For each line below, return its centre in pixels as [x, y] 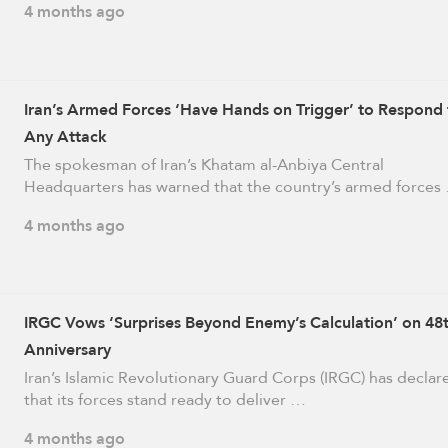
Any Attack [65, 136]
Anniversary [67, 349]
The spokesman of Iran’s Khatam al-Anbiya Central [203, 164]
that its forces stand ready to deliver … [164, 399]
